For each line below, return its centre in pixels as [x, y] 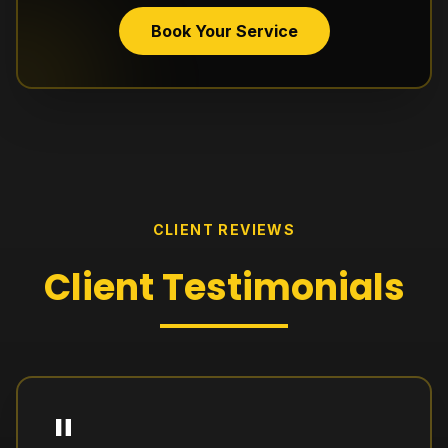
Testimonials [283, 287]
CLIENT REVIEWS [224, 229]
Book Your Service [224, 31]
